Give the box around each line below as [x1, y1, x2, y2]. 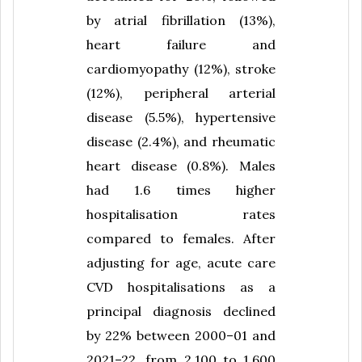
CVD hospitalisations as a [86, 279, 276, 296]
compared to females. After [86, 230, 276, 247]
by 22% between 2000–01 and [86, 327, 276, 344]
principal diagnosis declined [86, 303, 276, 320]
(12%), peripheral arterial [86, 85, 276, 102]
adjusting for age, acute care [86, 255, 276, 271]
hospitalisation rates [86, 206, 276, 223]
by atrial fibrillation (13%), [86, 12, 276, 29]
